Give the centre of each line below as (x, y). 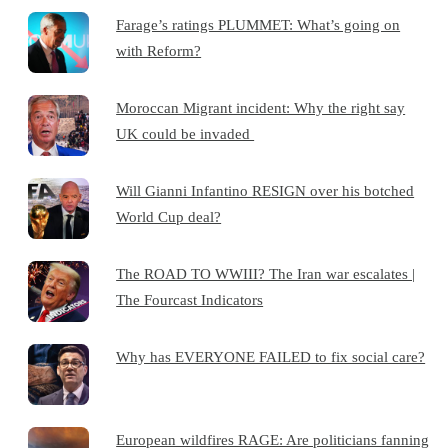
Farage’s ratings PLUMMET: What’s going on (258, 24)
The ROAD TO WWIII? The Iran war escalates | (266, 273)
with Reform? (159, 50)
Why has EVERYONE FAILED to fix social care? (271, 356)
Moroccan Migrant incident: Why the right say (261, 107)
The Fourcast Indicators (190, 299)
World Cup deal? (169, 216)
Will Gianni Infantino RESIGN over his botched (265, 190)
